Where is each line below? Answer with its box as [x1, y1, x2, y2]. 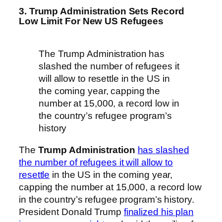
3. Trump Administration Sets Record [19, 5, 184, 16]
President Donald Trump [19, 206, 124, 217]
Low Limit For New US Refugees [19, 15, 164, 26]
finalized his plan [123, 206, 194, 217]
